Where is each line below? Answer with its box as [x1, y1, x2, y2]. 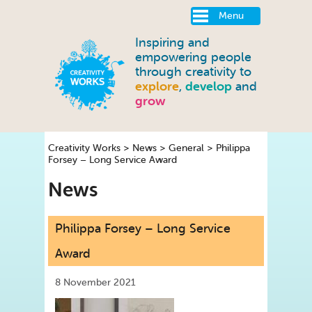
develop [185, 79, 232, 94]
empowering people [135, 50, 251, 65]
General [169, 142, 204, 153]
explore [135, 79, 179, 94]
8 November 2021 [55, 277, 136, 288]
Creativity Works [48, 142, 120, 153]
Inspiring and [135, 36, 210, 50]
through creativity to [135, 65, 251, 79]
